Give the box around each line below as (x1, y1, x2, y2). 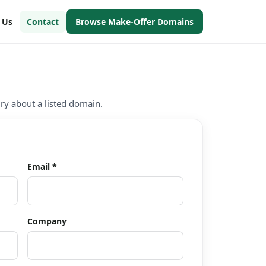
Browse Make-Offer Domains (75, 16, 194, 27)
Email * (27, 161, 58, 172)
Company (27, 216, 67, 227)
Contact (27, 16, 59, 27)
